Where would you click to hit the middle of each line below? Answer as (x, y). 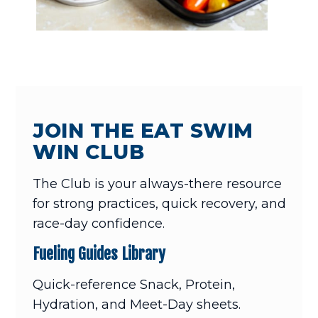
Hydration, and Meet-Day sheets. (137, 305)
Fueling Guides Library (99, 254)
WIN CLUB (89, 152)
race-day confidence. (99, 224)
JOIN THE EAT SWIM (143, 131)
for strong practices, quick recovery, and (160, 204)
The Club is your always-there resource (158, 184)
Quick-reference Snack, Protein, (134, 285)
